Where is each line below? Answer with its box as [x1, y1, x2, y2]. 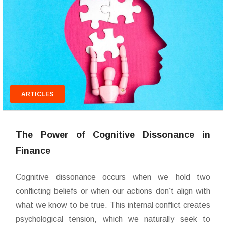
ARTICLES [21, 90, 53, 98]
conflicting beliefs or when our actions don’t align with [16, 187, 210, 196]
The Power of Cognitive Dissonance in [16, 130, 210, 140]
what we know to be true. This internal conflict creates [16, 201, 210, 210]
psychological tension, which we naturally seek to [16, 215, 210, 224]
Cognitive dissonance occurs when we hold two [16, 173, 210, 182]
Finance [16, 146, 50, 156]
